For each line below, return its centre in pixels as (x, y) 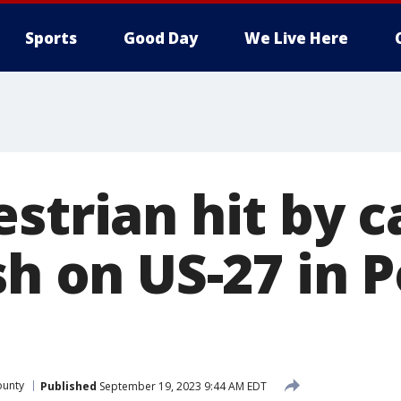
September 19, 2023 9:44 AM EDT (182, 386)
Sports (51, 38)
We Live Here (296, 38)
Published (68, 386)
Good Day (161, 38)
